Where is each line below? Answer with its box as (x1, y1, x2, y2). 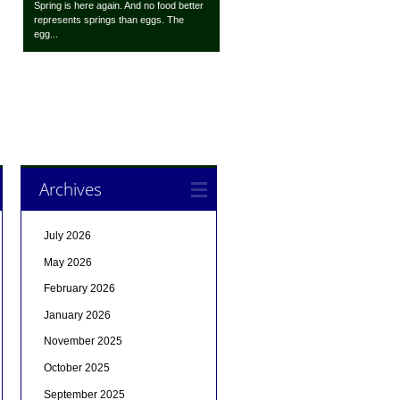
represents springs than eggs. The (34, 14, 185, 26)
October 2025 (43, 362, 110, 375)
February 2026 (43, 282, 115, 296)
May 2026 (43, 255, 92, 269)
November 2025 (43, 335, 122, 348)
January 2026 (43, 308, 111, 321)
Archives (38, 177, 102, 202)
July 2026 (43, 229, 91, 243)
